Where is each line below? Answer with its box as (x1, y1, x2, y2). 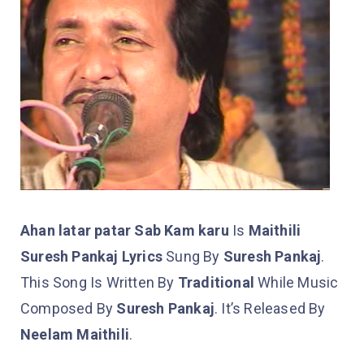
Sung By (162, 248, 223, 266)
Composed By (20, 300, 117, 318)
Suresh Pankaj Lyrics (20, 248, 162, 266)
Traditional (177, 274, 255, 292)
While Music (254, 274, 339, 292)
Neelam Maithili (20, 326, 129, 344)
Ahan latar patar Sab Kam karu (20, 222, 229, 240)
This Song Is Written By (20, 274, 178, 292)
